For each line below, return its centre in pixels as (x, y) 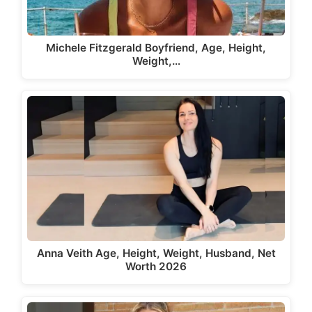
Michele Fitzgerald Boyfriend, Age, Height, (156, 47)
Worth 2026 (156, 267)
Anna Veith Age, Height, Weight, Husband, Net (156, 253)
